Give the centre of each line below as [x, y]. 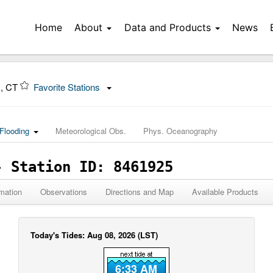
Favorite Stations [68, 87]
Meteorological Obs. [91, 131]
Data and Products [167, 27]
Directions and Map [140, 192]
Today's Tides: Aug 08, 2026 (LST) [94, 235]
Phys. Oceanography [180, 131]
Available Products [225, 192]
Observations [64, 192]
